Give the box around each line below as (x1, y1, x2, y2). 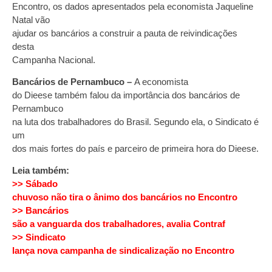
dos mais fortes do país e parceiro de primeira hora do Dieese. (12, 143, 259, 154)
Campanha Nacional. (12, 54, 95, 65)
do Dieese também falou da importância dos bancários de (12, 89, 240, 100)
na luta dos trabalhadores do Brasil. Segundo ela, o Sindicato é (12, 116, 259, 127)
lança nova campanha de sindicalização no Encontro (12, 245, 234, 256)
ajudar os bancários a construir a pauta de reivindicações (12, 27, 237, 38)
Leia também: (12, 165, 69, 176)
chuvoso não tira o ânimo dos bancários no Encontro (12, 192, 237, 203)
